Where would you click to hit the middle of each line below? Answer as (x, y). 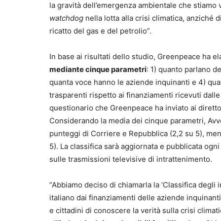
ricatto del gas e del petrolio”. (100, 31)
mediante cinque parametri (98, 70)
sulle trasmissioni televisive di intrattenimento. (131, 159)
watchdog (66, 18)
